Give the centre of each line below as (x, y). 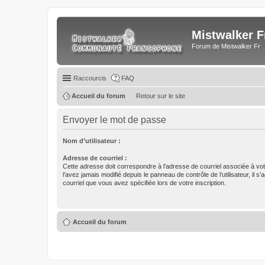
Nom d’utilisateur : (92, 141)
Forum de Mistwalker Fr (226, 46)
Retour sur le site (161, 96)
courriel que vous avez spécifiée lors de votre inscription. (144, 183)
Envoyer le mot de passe (114, 120)
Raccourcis (90, 78)
